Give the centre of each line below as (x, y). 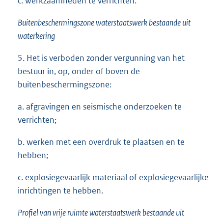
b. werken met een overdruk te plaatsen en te (101, 142)
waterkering (36, 36)
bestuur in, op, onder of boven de (79, 71)
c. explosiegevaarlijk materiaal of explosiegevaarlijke (113, 178)
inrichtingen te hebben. (60, 191)
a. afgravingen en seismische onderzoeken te (100, 107)
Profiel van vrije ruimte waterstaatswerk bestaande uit (101, 213)
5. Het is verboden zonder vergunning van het (101, 58)
